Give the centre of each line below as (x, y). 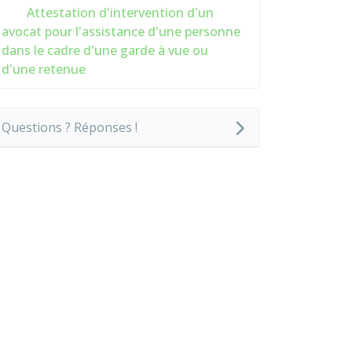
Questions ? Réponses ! (70, 127)
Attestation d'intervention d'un (119, 13)
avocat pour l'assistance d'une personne (121, 31)
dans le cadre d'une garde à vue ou (105, 50)
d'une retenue (44, 69)
